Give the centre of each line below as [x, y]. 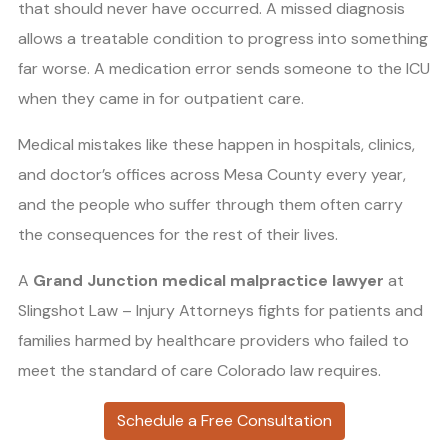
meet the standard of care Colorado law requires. [199, 370]
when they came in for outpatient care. [161, 98]
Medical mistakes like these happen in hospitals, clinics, [216, 144]
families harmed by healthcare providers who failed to [213, 340]
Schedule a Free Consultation [224, 420]
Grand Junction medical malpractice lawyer [208, 280]
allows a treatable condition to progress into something [223, 38]
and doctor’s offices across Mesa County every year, [212, 174]
